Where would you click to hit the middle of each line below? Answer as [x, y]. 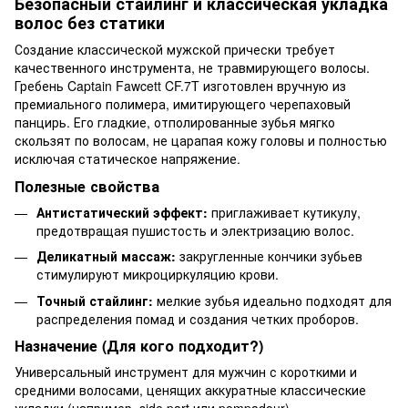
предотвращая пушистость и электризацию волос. [195, 230]
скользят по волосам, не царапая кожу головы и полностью [201, 140]
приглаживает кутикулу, [284, 212]
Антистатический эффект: [122, 212]
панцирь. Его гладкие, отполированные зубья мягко [175, 122]
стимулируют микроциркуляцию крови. [158, 275]
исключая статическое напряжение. [127, 158]
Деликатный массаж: [106, 256]
